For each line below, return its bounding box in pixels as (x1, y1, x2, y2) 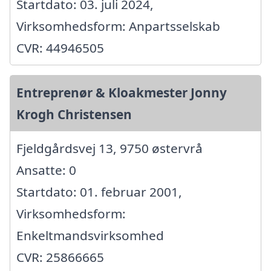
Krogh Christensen (16, 106, 132, 123)
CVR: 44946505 (16, 39, 104, 57)
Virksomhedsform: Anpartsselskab (16, 18, 220, 35)
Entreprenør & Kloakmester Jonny (16, 84, 227, 102)
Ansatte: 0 (16, 162, 76, 179)
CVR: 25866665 (16, 249, 104, 266)
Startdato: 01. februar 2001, (16, 183, 182, 201)
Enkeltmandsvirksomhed (16, 227, 164, 244)
